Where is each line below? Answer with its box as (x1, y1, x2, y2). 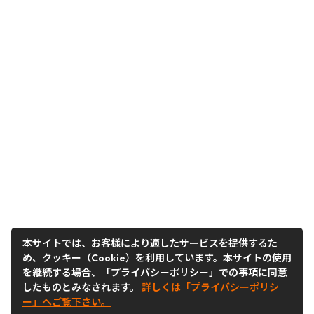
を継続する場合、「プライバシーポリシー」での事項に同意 (22, 266, 287, 279)
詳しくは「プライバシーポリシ (142, 281, 279, 294)
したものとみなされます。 (22, 281, 142, 294)
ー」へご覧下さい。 (22, 296, 111, 308)
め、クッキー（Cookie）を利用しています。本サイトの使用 (22, 252, 292, 264)
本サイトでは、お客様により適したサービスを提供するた (22, 237, 278, 250)
